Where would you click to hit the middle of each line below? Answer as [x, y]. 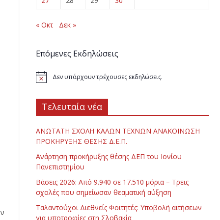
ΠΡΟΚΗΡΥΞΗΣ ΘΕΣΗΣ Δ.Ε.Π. [81, 141]
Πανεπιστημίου [60, 167]
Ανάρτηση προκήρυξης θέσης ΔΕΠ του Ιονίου [109, 157]
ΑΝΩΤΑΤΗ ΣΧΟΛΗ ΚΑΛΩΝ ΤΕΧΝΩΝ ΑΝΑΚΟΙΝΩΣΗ [118, 131]
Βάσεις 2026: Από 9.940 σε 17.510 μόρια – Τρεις [112, 182]
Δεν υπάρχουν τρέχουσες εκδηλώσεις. [107, 77]
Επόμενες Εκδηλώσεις [77, 54]
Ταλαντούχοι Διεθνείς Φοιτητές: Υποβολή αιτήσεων [119, 208]
